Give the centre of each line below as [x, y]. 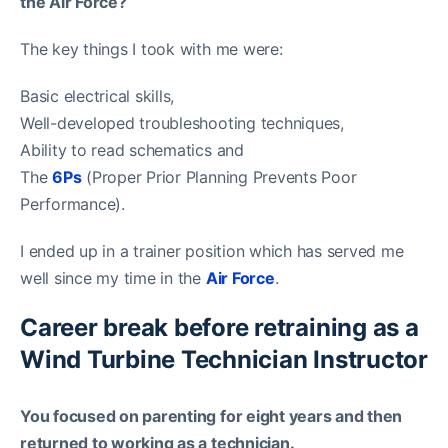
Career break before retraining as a [219, 328]
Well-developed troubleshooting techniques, [182, 123]
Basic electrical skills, [97, 96]
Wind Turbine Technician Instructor [224, 360]
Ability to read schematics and [132, 150]
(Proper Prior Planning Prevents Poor [219, 177]
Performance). [72, 204]
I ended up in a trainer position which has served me [212, 251]
